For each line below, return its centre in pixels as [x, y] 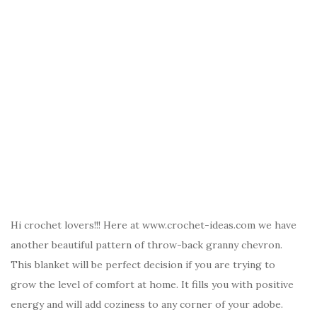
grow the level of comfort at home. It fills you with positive [152, 285]
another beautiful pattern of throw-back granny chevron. [146, 245]
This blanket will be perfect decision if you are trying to [143, 265]
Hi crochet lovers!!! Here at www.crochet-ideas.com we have [154, 225]
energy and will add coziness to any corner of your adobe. [147, 305]
